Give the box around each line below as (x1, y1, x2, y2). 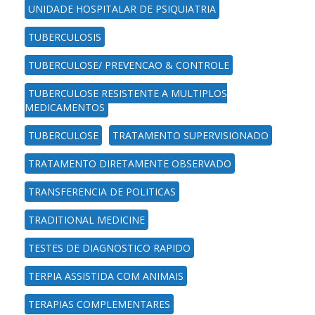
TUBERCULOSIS (28, 30, 101, 44)
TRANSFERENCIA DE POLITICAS (28, 184, 176, 198)
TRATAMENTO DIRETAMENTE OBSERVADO (28, 156, 231, 170)
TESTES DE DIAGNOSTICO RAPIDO (28, 240, 191, 255)
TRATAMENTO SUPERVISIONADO (112, 128, 269, 142)
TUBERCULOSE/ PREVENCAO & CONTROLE (28, 58, 229, 72)
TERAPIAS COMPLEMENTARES (28, 297, 170, 311)
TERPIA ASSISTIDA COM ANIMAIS (28, 269, 184, 283)
